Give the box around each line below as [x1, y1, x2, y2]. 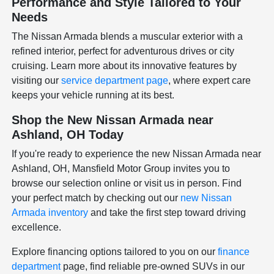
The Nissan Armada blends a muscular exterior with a [12, 31, 243, 42]
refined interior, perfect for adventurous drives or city [12, 45, 235, 56]
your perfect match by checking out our [12, 192, 181, 203]
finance [218, 246, 250, 257]
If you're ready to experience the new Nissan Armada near [12, 148, 262, 159]
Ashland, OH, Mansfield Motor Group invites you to [12, 163, 231, 174]
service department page [61, 75, 169, 86]
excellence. [12, 221, 62, 232]
